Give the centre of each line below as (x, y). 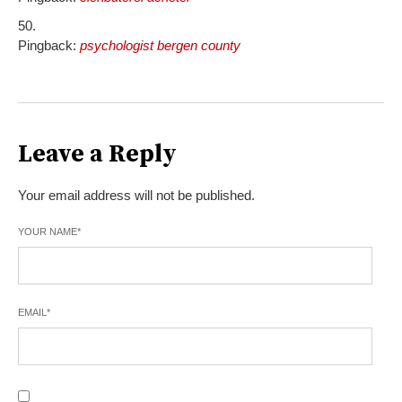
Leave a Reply (97, 155)
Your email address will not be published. (136, 196)
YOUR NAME (48, 232)
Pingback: (49, 46)
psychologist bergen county (160, 46)
